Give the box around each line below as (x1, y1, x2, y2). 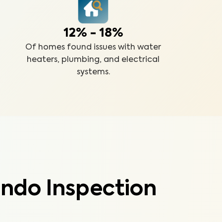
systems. (76, 68, 110, 76)
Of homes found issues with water (25, 44, 162, 52)
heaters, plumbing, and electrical (27, 56, 160, 64)
